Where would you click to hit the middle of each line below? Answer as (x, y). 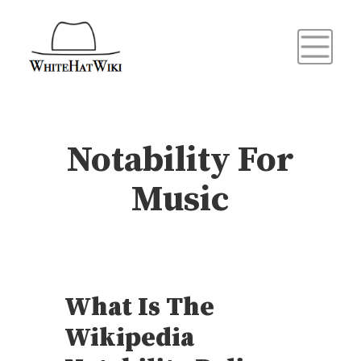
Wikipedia (129, 339)
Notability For (180, 161)
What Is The (139, 308)
